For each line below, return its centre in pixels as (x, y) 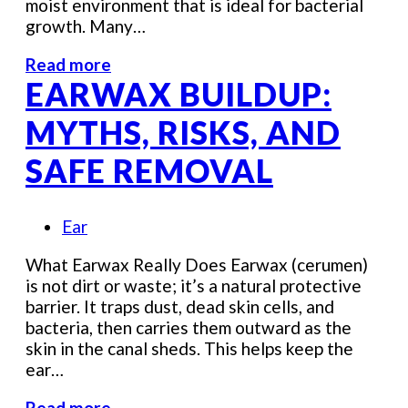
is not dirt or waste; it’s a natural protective (194, 286)
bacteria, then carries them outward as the (189, 328)
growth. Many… (86, 26)
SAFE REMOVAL (149, 171)
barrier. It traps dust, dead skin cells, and (180, 307)
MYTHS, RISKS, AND (183, 133)
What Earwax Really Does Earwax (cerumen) (197, 265)
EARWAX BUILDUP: (178, 94)
